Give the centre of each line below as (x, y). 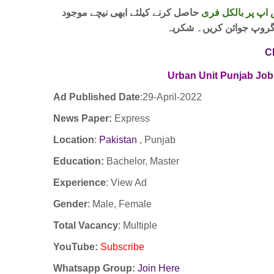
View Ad (129, 183)
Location (74, 140)
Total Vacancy (86, 226)
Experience (80, 183)
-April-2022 (179, 97)
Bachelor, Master (143, 161)
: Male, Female (122, 204)
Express (133, 119)
